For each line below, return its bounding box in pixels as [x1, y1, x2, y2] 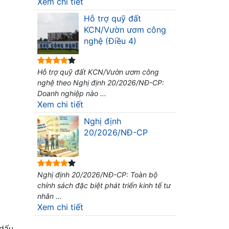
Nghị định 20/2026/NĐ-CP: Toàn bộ [37, 170, 157, 179]
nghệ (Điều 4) [84, 36, 136, 46]
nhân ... [37, 192, 62, 200]
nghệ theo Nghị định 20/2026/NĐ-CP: [37, 78, 164, 87]
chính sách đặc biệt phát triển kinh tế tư [37, 181, 171, 190]
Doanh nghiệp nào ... [37, 89, 106, 98]
